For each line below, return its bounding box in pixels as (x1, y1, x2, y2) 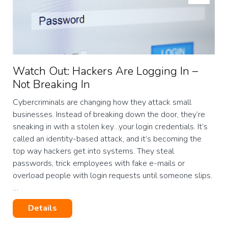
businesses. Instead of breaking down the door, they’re (13, 109, 205, 121)
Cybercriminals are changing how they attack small (13, 97, 191, 108)
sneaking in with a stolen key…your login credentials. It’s (13, 121, 208, 133)
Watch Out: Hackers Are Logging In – (13, 64, 198, 79)
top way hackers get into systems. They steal (13, 146, 174, 157)
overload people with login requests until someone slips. (13, 170, 212, 182)
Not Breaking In (13, 77, 90, 93)
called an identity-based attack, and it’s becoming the (13, 133, 202, 145)
